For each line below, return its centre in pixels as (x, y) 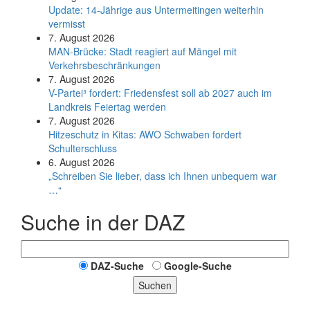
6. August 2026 (82, 162)
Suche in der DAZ (103, 222)
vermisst (67, 24)
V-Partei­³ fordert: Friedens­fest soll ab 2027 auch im (160, 93)
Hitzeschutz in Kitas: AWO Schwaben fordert (145, 134)
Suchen (155, 285)
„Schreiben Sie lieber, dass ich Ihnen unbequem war (163, 176)
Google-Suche (198, 266)
